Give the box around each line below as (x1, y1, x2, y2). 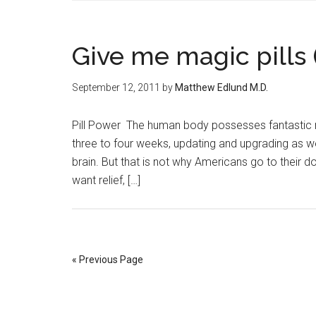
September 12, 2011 (72, 82, 160, 93)
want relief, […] (72, 174, 140, 187)
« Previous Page (72, 254, 143, 265)
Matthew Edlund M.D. (175, 82, 268, 93)
